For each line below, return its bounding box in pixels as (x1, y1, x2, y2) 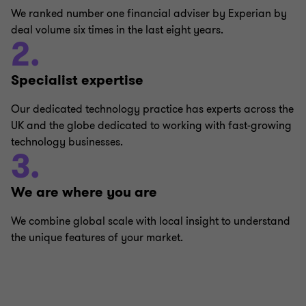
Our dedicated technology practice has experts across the (11, 102, 294, 117)
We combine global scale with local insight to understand (11, 214, 290, 229)
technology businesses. (11, 135, 123, 150)
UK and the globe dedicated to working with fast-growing (11, 118, 292, 133)
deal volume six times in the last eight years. (11, 23, 223, 38)
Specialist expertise (11, 71, 143, 89)
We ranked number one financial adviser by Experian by (11, 6, 287, 21)
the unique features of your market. (11, 230, 183, 245)
